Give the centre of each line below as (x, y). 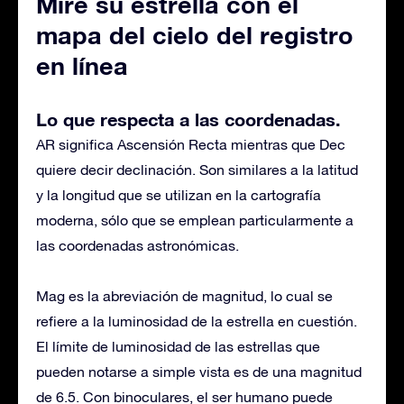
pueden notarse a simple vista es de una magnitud (199, 372)
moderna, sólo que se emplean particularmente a (195, 220)
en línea (82, 66)
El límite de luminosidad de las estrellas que (178, 346)
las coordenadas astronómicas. (138, 245)
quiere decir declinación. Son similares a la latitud (197, 170)
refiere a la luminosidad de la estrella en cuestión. (197, 321)
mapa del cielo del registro (195, 35)
